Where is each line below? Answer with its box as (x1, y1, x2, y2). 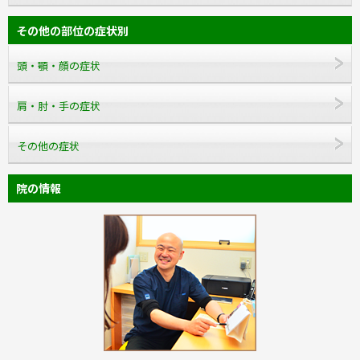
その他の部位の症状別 (15, 23, 129, 38)
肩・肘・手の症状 (17, 99, 100, 112)
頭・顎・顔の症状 (17, 59, 100, 72)
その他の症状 (17, 140, 80, 153)
